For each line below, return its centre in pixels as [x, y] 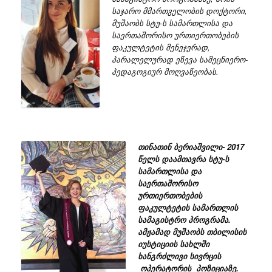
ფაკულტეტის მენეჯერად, [161, 47]
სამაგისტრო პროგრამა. [184, 219]
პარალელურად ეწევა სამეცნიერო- [179, 59]
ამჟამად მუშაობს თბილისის [192, 231]
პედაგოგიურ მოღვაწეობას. [165, 72]
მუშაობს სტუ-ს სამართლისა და [172, 23]
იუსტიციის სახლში [173, 243]
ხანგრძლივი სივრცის [179, 256]
